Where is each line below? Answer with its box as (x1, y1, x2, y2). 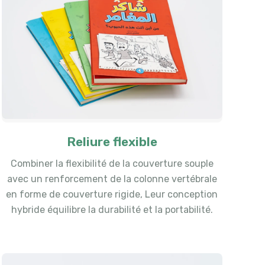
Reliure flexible (66, 134, 158, 150)
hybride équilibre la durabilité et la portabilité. (11, 204, 213, 216)
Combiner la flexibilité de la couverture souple (10, 158, 214, 170)
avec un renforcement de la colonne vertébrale (7, 173, 217, 185)
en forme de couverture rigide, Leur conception (6, 189, 218, 201)
